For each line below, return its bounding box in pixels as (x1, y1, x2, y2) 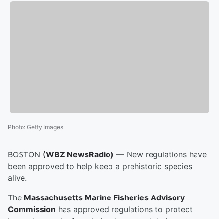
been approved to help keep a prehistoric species (8, 161, 192, 172)
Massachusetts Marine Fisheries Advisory (24, 193, 185, 203)
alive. (8, 173, 27, 183)
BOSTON (8, 150, 43, 160)
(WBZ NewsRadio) (43, 150, 114, 160)
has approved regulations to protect (56, 204, 193, 215)
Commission (8, 204, 56, 215)
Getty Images (27, 123, 63, 131)
